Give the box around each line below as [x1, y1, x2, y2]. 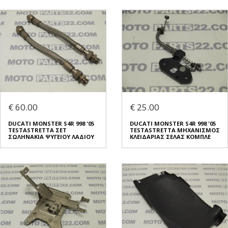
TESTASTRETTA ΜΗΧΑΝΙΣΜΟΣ [130, 126, 220, 134]
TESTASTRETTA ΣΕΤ [8, 126, 67, 134]
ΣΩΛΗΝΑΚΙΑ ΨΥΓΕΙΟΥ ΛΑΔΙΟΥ [8, 133, 94, 141]
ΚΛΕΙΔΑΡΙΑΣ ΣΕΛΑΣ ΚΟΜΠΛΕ [130, 133, 211, 141]
